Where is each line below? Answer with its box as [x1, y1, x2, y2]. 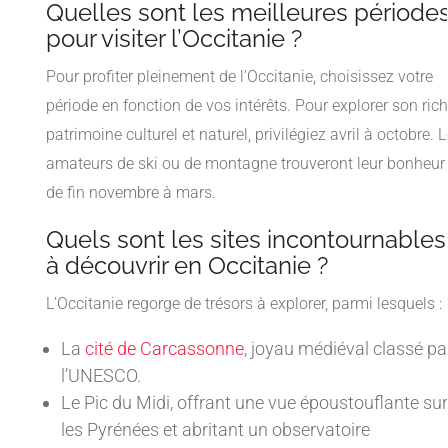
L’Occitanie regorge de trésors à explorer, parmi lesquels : [46, 294, 442, 314]
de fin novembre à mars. [46, 183, 216, 203]
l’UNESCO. [61, 365, 141, 387]
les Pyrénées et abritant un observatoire [61, 419, 370, 441]
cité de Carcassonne [85, 338, 244, 360]
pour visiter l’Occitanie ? [46, 24, 302, 54]
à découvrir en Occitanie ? [46, 251, 328, 281]
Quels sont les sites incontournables [46, 225, 446, 255]
